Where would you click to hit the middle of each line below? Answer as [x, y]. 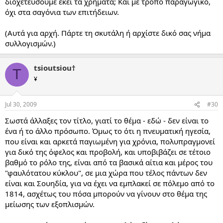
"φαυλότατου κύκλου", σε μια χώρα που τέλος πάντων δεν [106, 173]
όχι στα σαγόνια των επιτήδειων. [62, 12]
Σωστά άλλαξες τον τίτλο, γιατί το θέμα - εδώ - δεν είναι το [107, 121]
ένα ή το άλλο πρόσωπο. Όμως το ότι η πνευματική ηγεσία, [108, 131]
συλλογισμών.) [30, 43]
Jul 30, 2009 [21, 105]
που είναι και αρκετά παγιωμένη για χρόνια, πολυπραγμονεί [110, 142]
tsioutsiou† [55, 67]
